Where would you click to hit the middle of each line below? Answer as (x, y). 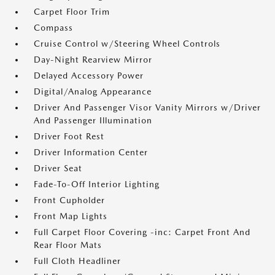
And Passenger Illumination (93, 120)
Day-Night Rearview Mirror (93, 60)
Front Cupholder (69, 200)
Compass (53, 28)
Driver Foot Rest (69, 136)
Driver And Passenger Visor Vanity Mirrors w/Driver (147, 107)
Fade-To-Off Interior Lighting (97, 184)
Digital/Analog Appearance (93, 91)
